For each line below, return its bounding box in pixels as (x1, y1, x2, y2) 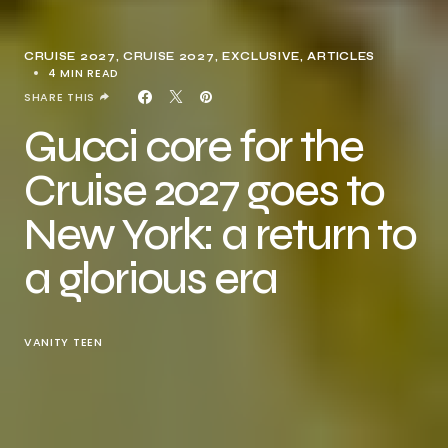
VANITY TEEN (24, 334, 103, 350)
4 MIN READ (48, 65, 119, 81)
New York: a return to (24, 208, 416, 261)
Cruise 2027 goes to (24, 164, 385, 217)
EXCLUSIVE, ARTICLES (221, 50, 375, 63)
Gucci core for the (24, 120, 363, 173)
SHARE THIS (24, 89, 95, 105)
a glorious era (24, 252, 278, 305)
